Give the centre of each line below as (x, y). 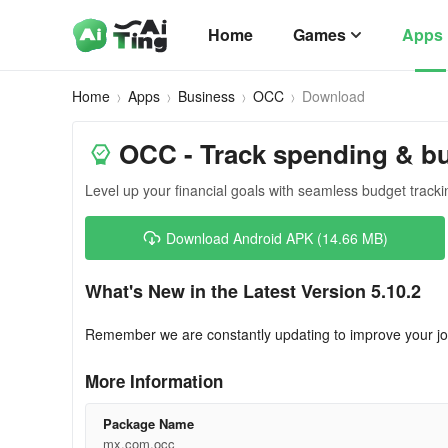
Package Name (148, 423)
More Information (154, 381)
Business (206, 96)
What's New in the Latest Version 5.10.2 (253, 291)
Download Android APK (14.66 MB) (277, 238)
